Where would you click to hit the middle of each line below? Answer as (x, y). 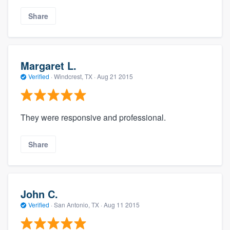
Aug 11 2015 (122, 204)
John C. (39, 194)
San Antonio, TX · (78, 204)
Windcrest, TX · (75, 76)
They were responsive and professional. (93, 118)
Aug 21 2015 (115, 76)
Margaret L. (49, 65)
